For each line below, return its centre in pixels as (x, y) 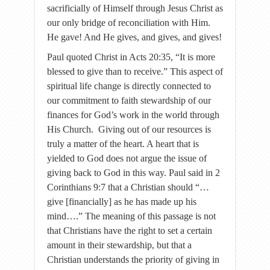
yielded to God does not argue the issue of (127, 158)
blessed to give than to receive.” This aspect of (135, 71)
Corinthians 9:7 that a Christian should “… (128, 187)
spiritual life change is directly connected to (129, 86)
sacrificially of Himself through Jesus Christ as (135, 8)
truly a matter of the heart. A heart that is (123, 144)
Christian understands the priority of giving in (133, 259)
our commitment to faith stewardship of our (129, 100)
